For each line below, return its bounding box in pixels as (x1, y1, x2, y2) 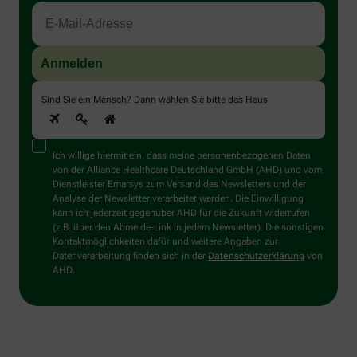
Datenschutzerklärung (208, 250, 304, 262)
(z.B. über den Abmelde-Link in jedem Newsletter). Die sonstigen (53, 222, 324, 233)
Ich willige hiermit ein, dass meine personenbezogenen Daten (53, 150, 311, 162)
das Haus (228, 94, 268, 106)
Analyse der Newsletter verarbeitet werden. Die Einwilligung (53, 193, 304, 205)
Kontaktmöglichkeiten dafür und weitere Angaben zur (53, 236, 278, 248)
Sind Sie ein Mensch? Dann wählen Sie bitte (41, 94, 228, 106)
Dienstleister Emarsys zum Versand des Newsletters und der (53, 178, 306, 190)
